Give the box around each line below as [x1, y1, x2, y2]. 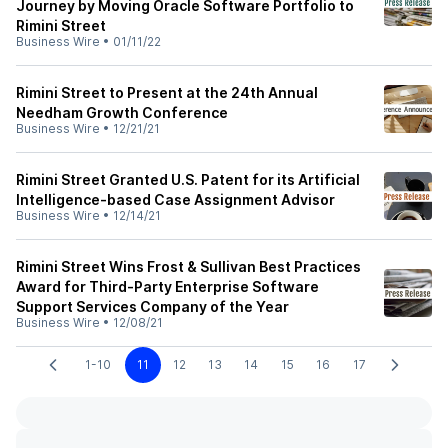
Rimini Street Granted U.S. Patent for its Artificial [16, 171, 360, 188]
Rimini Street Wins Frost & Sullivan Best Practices [16, 258, 361, 275]
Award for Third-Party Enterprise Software [16, 278, 319, 295]
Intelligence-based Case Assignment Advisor [16, 191, 335, 208]
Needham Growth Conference [16, 104, 228, 121]
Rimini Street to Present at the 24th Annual [16, 84, 318, 101]
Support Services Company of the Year [16, 298, 289, 315]
